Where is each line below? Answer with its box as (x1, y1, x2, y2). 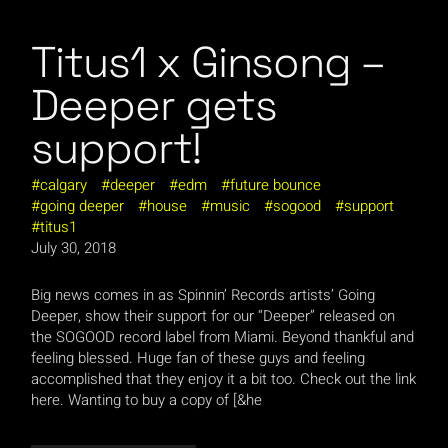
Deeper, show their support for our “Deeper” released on (31, 305, 396, 328)
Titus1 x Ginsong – (31, 35, 385, 91)
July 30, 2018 (31, 237, 117, 260)
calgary (40, 174, 88, 197)
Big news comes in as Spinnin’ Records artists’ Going (31, 284, 376, 307)
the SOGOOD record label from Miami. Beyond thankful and (31, 326, 415, 349)
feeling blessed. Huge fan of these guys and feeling (31, 347, 366, 370)
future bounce (230, 174, 322, 197)
